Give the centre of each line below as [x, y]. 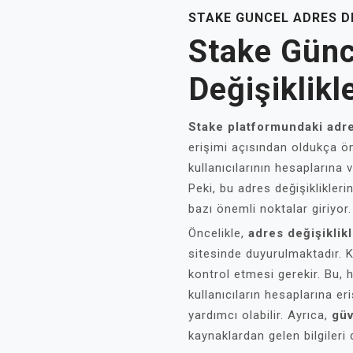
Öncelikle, [218, 233]
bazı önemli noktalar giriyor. [270, 209]
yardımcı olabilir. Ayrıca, [260, 315]
